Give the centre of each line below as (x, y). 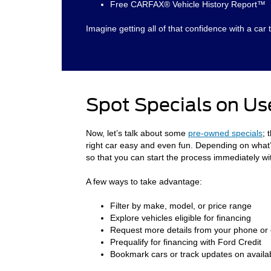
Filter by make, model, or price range (181, 205)
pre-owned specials (225, 133)
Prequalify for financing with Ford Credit (186, 242)
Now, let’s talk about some (137, 133)
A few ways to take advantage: (144, 181)
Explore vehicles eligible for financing (181, 217)
